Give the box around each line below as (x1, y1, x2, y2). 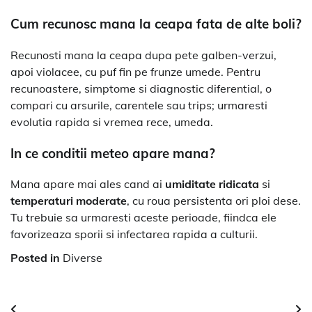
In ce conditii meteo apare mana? (10, 144, 215, 162)
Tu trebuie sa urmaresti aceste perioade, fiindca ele (10, 210, 276, 225)
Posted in (10, 251, 63, 265)
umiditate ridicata (165, 177, 259, 192)
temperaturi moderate (10, 194, 127, 208)
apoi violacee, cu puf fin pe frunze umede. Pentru (10, 64, 260, 79)
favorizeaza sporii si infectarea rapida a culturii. (10, 227, 258, 242)
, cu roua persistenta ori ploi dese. (127, 194, 301, 208)
